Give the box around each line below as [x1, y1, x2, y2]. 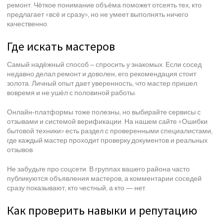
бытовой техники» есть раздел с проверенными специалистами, [7, 126, 213, 135]
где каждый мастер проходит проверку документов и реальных [7, 136, 208, 144]
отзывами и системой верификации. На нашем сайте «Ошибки [7, 117, 208, 125]
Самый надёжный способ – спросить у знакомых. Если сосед [7, 60, 202, 68]
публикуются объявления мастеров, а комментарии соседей [7, 174, 202, 182]
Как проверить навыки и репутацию [7, 203, 197, 218]
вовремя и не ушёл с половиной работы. [7, 88, 136, 97]
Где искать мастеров [7, 39, 115, 54]
